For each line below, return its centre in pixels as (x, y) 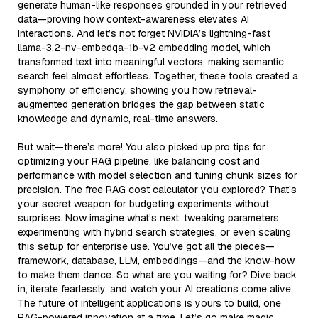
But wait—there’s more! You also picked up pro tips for (142, 147)
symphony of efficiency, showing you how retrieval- (137, 90)
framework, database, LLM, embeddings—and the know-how (156, 260)
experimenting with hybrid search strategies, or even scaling (154, 232)
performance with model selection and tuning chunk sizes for (158, 175)
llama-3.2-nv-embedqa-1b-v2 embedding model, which (144, 47)
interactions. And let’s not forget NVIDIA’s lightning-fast (144, 33)
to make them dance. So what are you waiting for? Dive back (157, 274)
